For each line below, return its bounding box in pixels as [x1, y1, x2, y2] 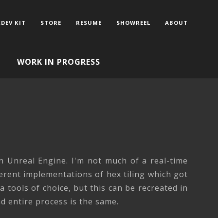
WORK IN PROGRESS [17, 56, 100, 67]
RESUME [76, 18, 102, 26]
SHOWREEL [116, 18, 150, 26]
